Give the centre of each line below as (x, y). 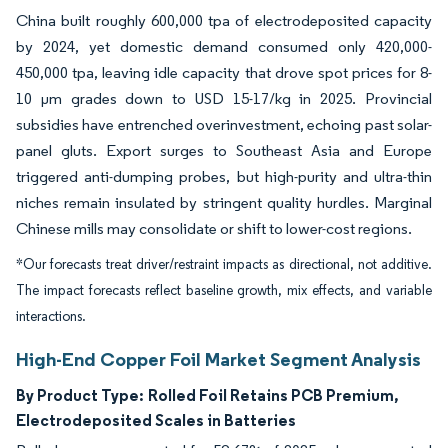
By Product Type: (80, 395)
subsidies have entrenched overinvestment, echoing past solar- (224, 124)
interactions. (51, 316)
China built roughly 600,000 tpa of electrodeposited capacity (224, 20)
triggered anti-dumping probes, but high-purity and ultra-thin (224, 176)
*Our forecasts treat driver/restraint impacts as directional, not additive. (224, 264)
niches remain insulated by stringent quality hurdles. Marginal (224, 202)
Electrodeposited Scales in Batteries (156, 420)
